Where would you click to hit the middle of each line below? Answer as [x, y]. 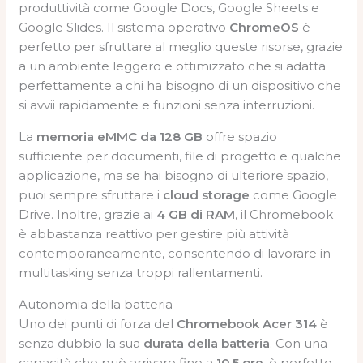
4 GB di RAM [196, 214]
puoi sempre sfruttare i [91, 194]
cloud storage [207, 194]
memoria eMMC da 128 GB [120, 136]
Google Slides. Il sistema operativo [124, 27]
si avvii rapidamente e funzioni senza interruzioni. [167, 105]
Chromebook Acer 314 [247, 323]
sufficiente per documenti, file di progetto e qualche [180, 156]
